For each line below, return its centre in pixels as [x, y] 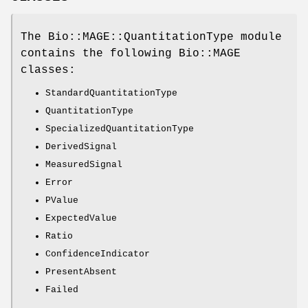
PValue [62, 201]
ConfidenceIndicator [98, 254]
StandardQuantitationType [111, 93]
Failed [62, 290]
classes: [48, 70]
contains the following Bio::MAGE [131, 54]
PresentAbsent [81, 272]
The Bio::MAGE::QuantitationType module [151, 37]
